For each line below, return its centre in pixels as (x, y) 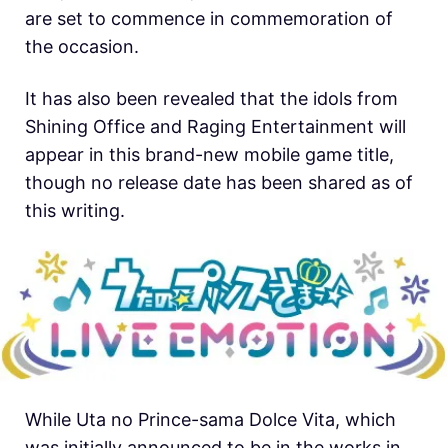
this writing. (75, 210)
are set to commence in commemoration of (209, 18)
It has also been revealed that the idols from (211, 98)
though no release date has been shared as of (219, 182)
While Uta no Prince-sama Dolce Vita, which (210, 420)
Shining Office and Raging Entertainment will (215, 126)
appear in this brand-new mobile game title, (209, 154)
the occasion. (82, 46)
